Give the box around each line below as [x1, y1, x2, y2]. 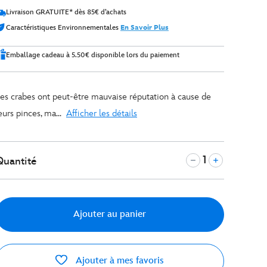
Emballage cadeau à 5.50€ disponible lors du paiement [6, 51, 179, 60]
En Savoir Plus [120, 23, 169, 32]
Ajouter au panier [73, 209, 146, 220]
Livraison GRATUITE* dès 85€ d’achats [6, 8, 126, 17]
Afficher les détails [66, 108, 137, 119]
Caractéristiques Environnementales [6, 23, 120, 32]
